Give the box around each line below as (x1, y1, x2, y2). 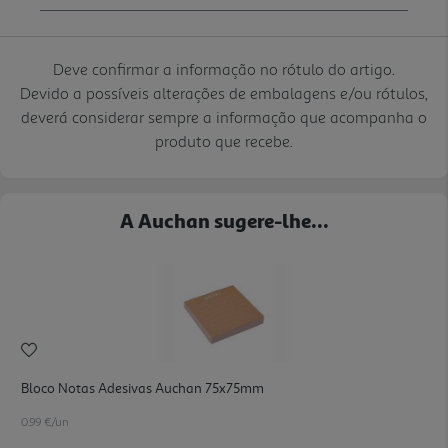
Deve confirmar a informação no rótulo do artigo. (53, 58, 395, 79)
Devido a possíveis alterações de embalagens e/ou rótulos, (20, 82, 428, 103)
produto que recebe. (155, 130, 293, 151)
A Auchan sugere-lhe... (119, 207, 329, 232)
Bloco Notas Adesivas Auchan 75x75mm (21, 379, 264, 397)
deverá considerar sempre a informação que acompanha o (21, 106, 427, 127)
